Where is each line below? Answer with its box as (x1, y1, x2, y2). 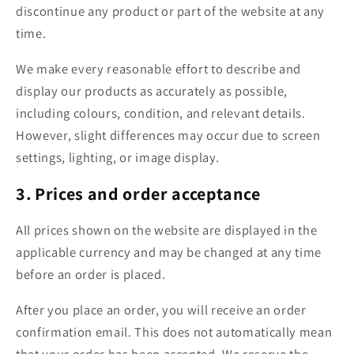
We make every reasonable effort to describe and (16, 59, 302, 77)
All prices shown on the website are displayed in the (16, 221, 318, 239)
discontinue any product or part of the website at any (16, 2, 325, 21)
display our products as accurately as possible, (16, 81, 288, 100)
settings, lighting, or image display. (16, 148, 220, 166)
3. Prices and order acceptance (16, 182, 261, 205)
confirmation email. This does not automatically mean (16, 322, 333, 341)
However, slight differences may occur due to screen (16, 126, 321, 144)
